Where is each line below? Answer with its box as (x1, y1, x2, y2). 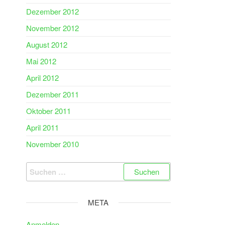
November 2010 (26, 139, 79, 149)
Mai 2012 (26, 56, 56, 66)
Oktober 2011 (26, 105, 71, 116)
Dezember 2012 (26, 6, 79, 17)
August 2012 (26, 39, 67, 50)
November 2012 (26, 23, 79, 33)
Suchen (26, 162, 52, 173)
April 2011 (26, 122, 59, 133)
